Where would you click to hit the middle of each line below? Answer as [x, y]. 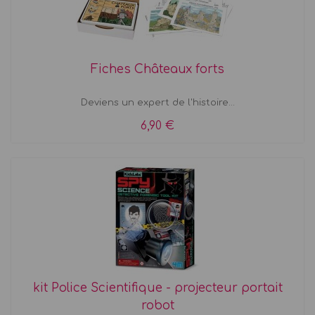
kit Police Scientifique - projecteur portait [157, 288]
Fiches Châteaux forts [157, 69]
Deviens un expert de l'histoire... [157, 102]
